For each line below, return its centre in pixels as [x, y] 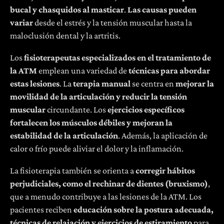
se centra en [153, 83]
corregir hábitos [165, 170]
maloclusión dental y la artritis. [65, 35]
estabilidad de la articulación [64, 135]
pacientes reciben [42, 209]
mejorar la [195, 83]
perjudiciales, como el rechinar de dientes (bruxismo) [109, 183]
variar [21, 22]
